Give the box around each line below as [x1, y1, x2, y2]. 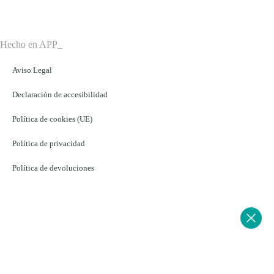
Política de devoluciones [12, 163, 94, 172]
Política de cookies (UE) [12, 114, 92, 124]
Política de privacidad [12, 139, 85, 148]
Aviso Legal [12, 65, 52, 75]
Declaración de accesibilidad [12, 90, 108, 99]
